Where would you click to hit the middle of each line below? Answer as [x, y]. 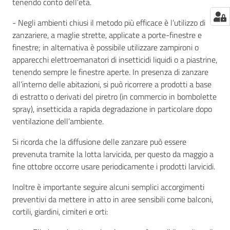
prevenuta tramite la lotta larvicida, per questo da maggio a [113, 154]
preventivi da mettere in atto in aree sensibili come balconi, [113, 199]
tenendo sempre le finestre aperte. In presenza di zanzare [110, 72]
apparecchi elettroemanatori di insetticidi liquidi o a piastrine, [115, 60]
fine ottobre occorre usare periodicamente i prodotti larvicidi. [114, 166]
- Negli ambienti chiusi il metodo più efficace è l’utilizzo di [109, 23]
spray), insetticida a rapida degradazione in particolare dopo [112, 109]
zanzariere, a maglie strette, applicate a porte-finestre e [107, 35]
